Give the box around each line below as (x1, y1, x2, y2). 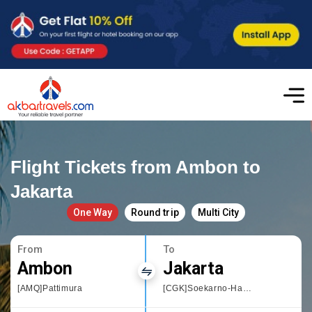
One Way (73, 206, 113, 218)
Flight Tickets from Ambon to (10, 156, 261, 178)
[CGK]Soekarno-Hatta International (242, 283, 251, 293)
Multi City (197, 206, 239, 218)
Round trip (131, 206, 179, 218)
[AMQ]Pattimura (17, 283, 83, 293)
